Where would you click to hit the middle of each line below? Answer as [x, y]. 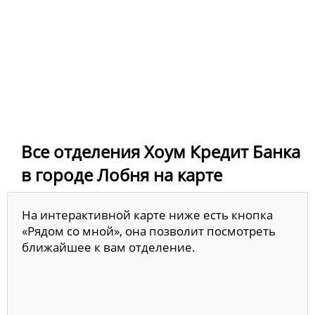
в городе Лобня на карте [122, 175]
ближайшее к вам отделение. [109, 247]
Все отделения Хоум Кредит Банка [161, 152]
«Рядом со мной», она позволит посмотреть [149, 231]
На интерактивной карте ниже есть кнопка [147, 215]
